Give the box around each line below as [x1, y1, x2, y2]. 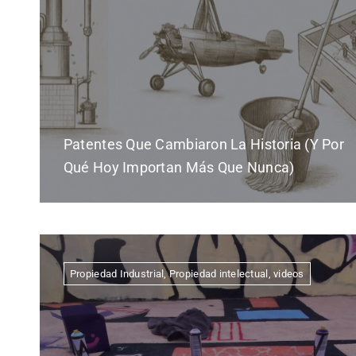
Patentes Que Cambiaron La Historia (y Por [63, 136, 345, 153]
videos [273, 268, 304, 281]
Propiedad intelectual [168, 268, 269, 281]
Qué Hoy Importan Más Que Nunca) [63, 159, 295, 176]
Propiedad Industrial [69, 268, 164, 281]
